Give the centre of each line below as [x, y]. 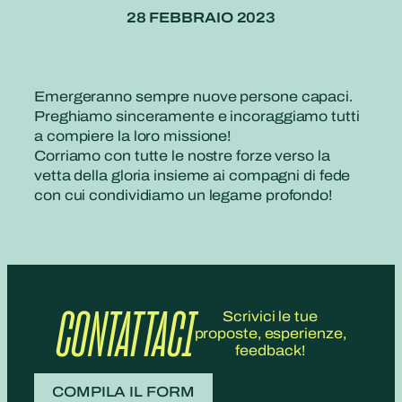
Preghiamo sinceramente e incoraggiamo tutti [197, 116]
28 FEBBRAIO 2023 [201, 17]
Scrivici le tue [270, 316]
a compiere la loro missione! [133, 135]
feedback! [270, 350]
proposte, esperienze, [270, 333]
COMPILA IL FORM [123, 391]
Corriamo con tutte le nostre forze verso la [182, 155]
